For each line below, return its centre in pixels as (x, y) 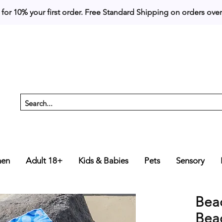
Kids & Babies (103, 161)
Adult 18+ (44, 161)
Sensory (190, 161)
